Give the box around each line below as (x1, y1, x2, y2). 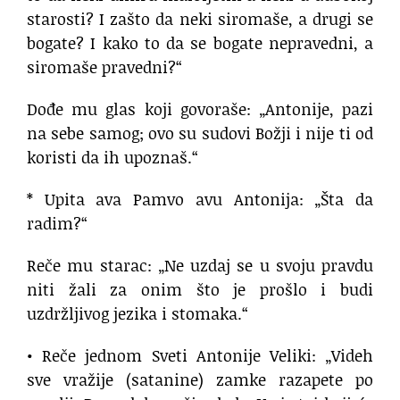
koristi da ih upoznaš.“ (27, 146, 198, 170)
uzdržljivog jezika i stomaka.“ (27, 302, 248, 326)
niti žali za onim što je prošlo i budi (27, 278, 373, 302)
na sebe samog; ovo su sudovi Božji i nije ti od (27, 121, 373, 146)
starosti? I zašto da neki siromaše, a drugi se (27, 7, 373, 31)
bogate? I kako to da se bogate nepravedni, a (27, 31, 373, 55)
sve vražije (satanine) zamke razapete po (27, 368, 373, 392)
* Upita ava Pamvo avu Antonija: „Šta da (27, 187, 373, 212)
